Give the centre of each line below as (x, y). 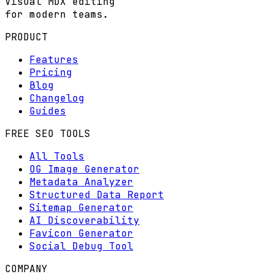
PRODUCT (26, 37)
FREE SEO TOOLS (48, 133)
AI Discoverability (84, 220)
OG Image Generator (84, 169)
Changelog (57, 98)
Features (54, 59)
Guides (48, 111)
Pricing (51, 72)
